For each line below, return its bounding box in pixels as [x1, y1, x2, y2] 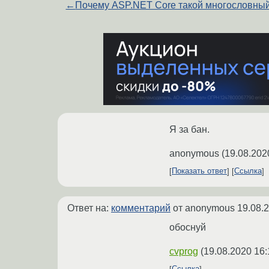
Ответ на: [67, 202, 111, 213]
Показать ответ [172, 166, 227, 176]
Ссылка [234, 166, 262, 176]
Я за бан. [169, 124, 210, 134]
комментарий [111, 202, 171, 213]
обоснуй [169, 222, 206, 232]
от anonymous [171, 202, 237, 213]
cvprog [169, 246, 198, 256]
